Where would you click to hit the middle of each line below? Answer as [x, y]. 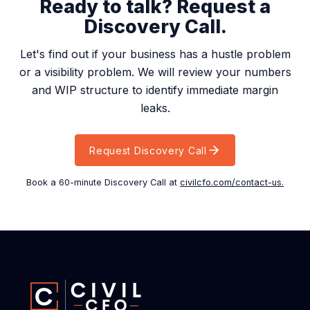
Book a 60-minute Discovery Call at [103, 183]
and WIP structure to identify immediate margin [155, 90]
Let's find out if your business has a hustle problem [155, 54]
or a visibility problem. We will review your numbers [155, 72]
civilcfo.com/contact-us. [232, 183]
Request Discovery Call [148, 150]
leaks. [155, 108]
